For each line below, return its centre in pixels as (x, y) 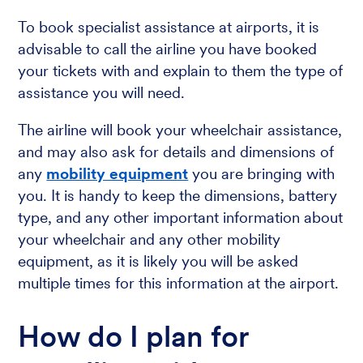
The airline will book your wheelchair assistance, (180, 130)
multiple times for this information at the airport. (179, 284)
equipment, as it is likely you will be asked (158, 262)
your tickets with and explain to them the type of (181, 71)
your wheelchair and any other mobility (149, 240)
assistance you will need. (102, 93)
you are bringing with (262, 174)
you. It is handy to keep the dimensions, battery (178, 196)
